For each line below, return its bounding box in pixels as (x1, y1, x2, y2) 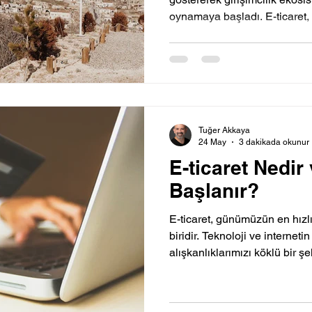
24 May (198, 136, 226, 147)
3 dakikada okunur (239, 136, 309, 147)
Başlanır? (169, 179, 259, 203)
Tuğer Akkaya (198, 125, 250, 136)
